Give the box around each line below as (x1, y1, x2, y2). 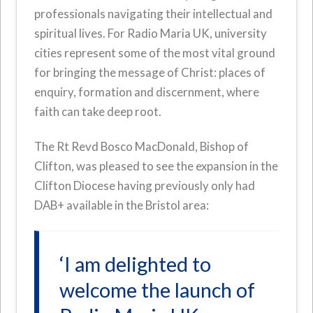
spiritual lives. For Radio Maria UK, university (34, 25, 268, 41)
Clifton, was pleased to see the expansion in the (34, 159, 279, 174)
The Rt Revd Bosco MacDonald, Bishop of (34, 139, 249, 154)
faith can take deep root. (34, 103, 162, 119)
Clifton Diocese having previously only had (34, 178, 256, 194)
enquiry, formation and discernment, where (34, 84, 260, 99)
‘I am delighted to (59, 252, 212, 276)
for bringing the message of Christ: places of (34, 64, 266, 80)
